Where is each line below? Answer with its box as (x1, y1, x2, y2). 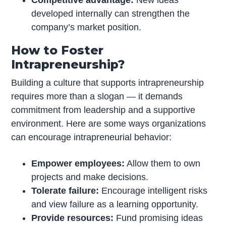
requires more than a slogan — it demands (11, 91, 183, 102)
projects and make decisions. (31, 172, 149, 182)
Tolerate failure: (31, 185, 99, 196)
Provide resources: (31, 212, 114, 223)
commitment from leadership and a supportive (11, 105, 196, 116)
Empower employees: (31, 158, 125, 168)
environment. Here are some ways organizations (11, 119, 206, 129)
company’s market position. (31, 22, 142, 33)
